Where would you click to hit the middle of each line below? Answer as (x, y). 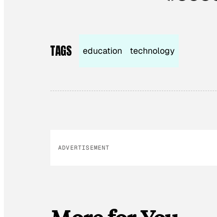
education (103, 51)
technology (153, 51)
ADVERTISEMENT (84, 147)
